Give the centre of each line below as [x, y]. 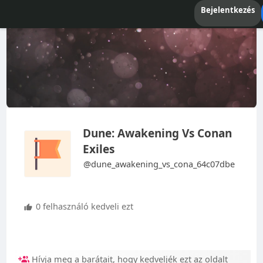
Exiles [98, 149]
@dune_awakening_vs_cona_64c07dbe [159, 164]
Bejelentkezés [227, 10]
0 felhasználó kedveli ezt [83, 206]
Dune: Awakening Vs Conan [157, 134]
